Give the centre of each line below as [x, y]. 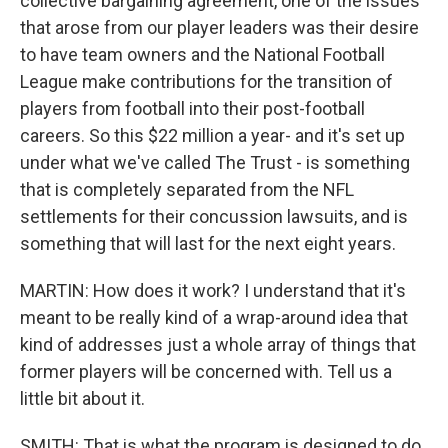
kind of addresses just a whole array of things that [218, 344]
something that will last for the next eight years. [208, 243]
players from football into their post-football [192, 108]
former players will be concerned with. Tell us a [206, 371]
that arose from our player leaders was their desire [219, 27]
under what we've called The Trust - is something [215, 162]
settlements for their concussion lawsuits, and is [214, 216]
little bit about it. [82, 398]
